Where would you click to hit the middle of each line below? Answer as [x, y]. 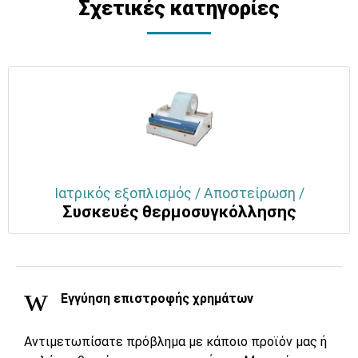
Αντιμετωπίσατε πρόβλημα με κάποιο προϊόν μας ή [175, 342]
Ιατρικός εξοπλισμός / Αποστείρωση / [179, 194]
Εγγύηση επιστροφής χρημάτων [155, 299]
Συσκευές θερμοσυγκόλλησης [179, 212]
